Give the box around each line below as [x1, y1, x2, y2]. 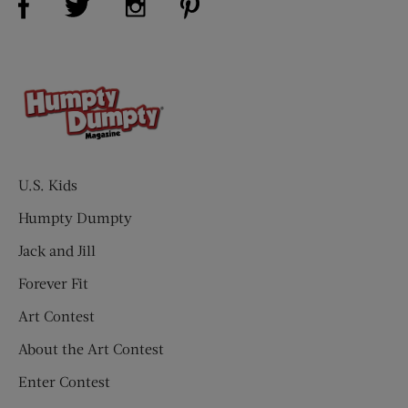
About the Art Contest [18, 339, 164, 357]
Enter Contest [18, 372, 110, 390]
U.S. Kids [18, 175, 77, 193]
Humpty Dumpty [18, 208, 132, 226]
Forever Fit [18, 273, 88, 291]
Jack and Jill [18, 240, 96, 259]
